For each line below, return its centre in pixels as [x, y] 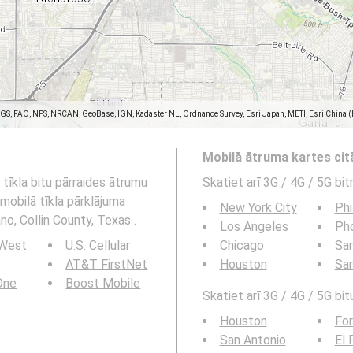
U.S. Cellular [98, 245]
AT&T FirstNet [107, 264]
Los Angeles [254, 227]
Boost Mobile [103, 283]
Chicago [242, 245]
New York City [258, 208]
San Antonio [253, 340]
